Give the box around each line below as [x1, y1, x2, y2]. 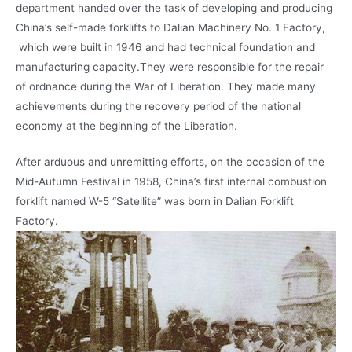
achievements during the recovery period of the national [16, 99, 301, 112]
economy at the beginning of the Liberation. [16, 119, 237, 132]
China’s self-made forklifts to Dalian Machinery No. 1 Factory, [16, 20, 325, 34]
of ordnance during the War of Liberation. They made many [16, 79, 316, 93]
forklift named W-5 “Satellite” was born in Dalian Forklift [16, 195, 294, 208]
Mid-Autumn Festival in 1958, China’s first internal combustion [16, 175, 327, 189]
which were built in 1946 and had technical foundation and [16, 40, 315, 53]
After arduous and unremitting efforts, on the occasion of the [16, 156, 324, 169]
